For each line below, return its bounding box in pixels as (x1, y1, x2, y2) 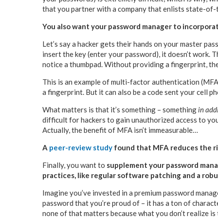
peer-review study (49, 143, 112, 152)
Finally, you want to (42, 161, 107, 170)
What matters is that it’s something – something (42, 105, 198, 114)
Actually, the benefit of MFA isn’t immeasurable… (42, 126, 198, 135)
